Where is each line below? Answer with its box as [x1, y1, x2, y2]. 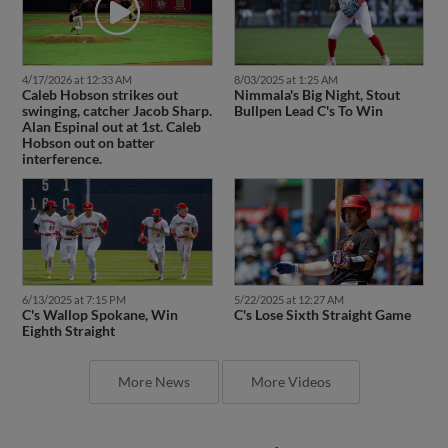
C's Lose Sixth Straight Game [233, 287, 411, 305]
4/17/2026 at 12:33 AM [21, 55, 132, 69]
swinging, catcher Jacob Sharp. [21, 84, 212, 102]
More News [117, 354, 190, 372]
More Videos [250, 354, 331, 372]
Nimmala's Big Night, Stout [233, 68, 400, 86]
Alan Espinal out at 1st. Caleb [21, 100, 201, 118]
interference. [21, 132, 102, 150]
